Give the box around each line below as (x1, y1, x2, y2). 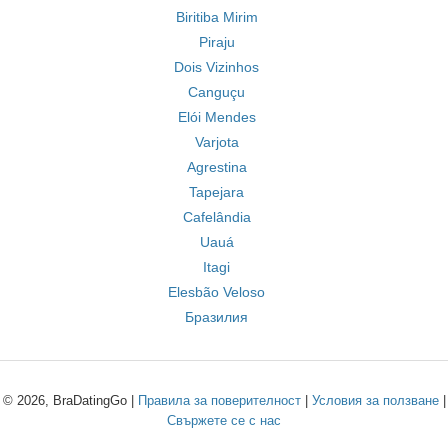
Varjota (194, 134, 239, 150)
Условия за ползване (311, 393, 439, 408)
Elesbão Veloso (168, 284, 265, 300)
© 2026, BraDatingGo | (2, 393, 138, 408)
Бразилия (185, 309, 248, 325)
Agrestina (186, 159, 247, 175)
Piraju (198, 34, 235, 50)
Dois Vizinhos (174, 59, 259, 75)
